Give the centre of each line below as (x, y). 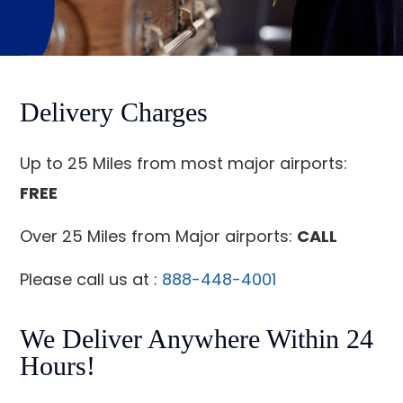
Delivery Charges (114, 112)
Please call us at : (91, 280)
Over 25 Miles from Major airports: (159, 237)
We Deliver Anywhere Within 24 (197, 339)
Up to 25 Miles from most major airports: (184, 164)
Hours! (58, 366)
